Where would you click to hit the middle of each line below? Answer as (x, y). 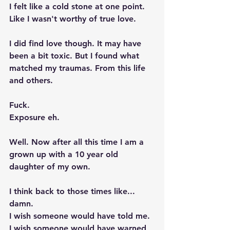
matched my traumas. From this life (79, 68)
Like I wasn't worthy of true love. (74, 19)
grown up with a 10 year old (65, 154)
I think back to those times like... (73, 191)
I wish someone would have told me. (81, 216)
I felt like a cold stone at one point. (78, 6)
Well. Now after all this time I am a (78, 142)
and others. (32, 80)
